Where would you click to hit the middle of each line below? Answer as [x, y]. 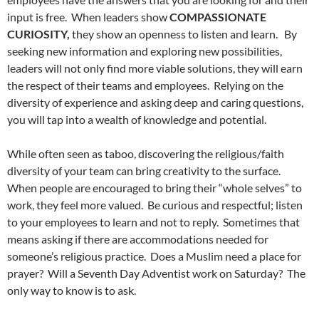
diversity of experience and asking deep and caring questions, [155, 103]
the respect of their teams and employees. [108, 85]
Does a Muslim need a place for [226, 256]
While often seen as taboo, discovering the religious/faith [146, 154]
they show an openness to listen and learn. [176, 34]
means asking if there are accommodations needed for [138, 239]
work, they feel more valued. [75, 205]
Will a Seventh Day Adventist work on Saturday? [165, 273]
